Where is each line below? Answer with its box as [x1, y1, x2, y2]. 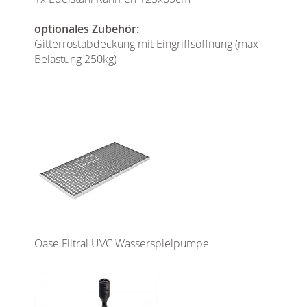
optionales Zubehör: [34, 21, 139, 36]
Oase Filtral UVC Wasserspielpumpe [34, 236, 209, 251]
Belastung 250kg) [34, 51, 116, 66]
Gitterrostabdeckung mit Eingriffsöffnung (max [34, 36, 258, 51]
